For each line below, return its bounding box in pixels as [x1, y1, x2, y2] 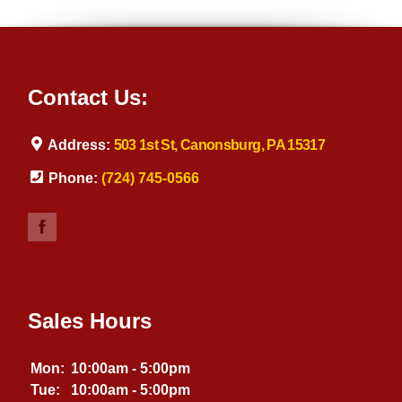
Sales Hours [28, 308, 153, 333]
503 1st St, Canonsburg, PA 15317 [113, 136, 326, 153]
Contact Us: [28, 84, 149, 109]
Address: [44, 136, 114, 153]
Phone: [44, 170, 101, 186]
